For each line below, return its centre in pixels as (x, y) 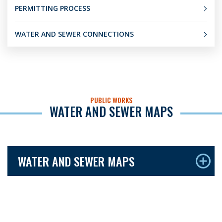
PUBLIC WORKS (111, 100)
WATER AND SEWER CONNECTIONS (74, 34)
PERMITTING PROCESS (53, 8)
